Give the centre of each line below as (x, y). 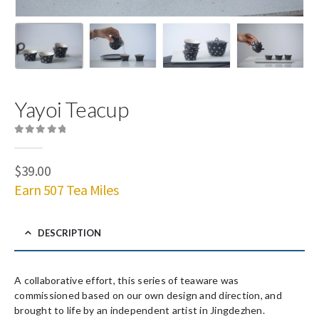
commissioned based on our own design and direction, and (148, 295)
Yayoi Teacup (72, 109)
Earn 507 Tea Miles (67, 189)
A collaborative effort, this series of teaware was (127, 280)
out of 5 (38, 142)
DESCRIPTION (69, 232)
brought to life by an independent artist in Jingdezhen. (140, 310)
